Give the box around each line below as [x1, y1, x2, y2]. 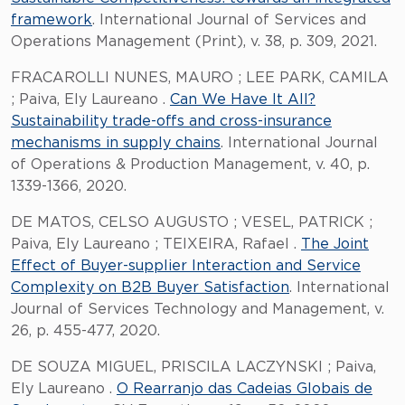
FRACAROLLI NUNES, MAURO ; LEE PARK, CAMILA [11, 71, 389, 85]
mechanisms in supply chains [11, 136, 221, 150]
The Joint [301, 237, 369, 251]
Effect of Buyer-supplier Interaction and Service [11, 259, 361, 273]
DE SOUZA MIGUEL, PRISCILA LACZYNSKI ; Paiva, [11, 360, 376, 374]
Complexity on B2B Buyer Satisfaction [11, 280, 289, 295]
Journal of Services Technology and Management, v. [11, 302, 384, 316]
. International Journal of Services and [92, 13, 366, 27]
